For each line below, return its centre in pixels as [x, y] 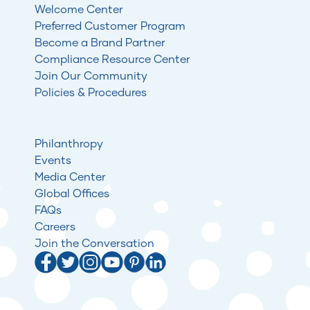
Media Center [70, 176]
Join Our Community [91, 75]
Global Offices [72, 193]
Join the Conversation [94, 243]
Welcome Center [79, 9]
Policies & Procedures [91, 92]
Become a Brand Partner [100, 42]
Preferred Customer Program [110, 25]
